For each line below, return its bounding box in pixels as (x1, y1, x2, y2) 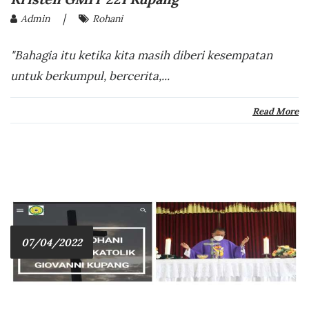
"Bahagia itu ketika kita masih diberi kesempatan (10, 48, 272, 63)
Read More (252, 106, 299, 118)
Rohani (92, 12, 123, 26)
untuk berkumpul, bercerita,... (10, 68, 170, 84)
